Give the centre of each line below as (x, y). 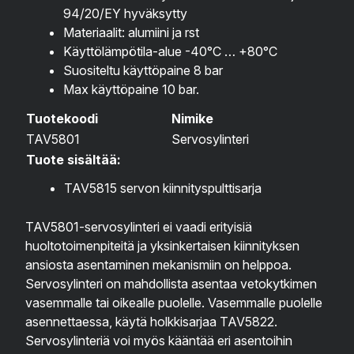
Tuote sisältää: (73, 160)
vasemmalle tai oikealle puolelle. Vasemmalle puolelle (174, 303)
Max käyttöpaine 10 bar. (131, 90)
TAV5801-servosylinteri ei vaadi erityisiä (139, 227)
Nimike (192, 119)
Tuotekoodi (62, 119)
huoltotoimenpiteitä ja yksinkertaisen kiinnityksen (162, 246)
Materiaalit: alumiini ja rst (131, 33)
